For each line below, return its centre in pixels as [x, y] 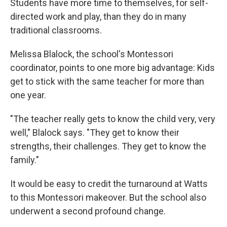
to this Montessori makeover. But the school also [108, 197]
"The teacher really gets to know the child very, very [113, 119]
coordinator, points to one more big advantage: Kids [112, 68]
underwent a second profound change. [88, 211]
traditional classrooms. [56, 30]
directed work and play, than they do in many [98, 16]
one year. [28, 95]
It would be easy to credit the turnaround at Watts [109, 184]
